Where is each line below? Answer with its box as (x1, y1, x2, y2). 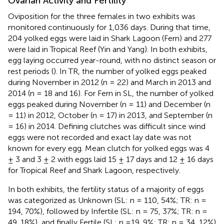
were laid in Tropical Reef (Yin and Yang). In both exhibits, (8, 44, 207, 54)
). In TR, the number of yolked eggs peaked (53, 66, 206, 76)
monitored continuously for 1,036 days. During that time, (8, 22, 210, 32)
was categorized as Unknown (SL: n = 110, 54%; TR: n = (8, 195, 206, 205)
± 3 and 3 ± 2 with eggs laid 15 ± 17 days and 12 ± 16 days (8, 154, 213, 164)
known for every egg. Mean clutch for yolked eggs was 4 (8, 143, 209, 153)
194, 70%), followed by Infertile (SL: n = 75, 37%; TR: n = (8, 206, 207, 216)
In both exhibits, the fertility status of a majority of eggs (8, 184, 204, 194)
